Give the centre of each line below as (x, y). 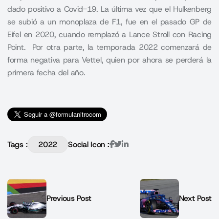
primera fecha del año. (46, 73)
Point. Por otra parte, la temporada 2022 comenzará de (109, 47)
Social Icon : (89, 144)
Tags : (18, 144)
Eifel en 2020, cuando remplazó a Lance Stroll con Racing (109, 35)
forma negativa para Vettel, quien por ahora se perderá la (109, 60)
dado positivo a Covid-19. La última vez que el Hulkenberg (109, 9)
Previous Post (69, 198)
